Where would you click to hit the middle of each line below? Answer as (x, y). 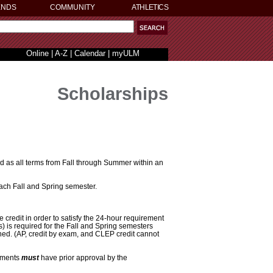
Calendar (90, 53)
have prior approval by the (83, 258)
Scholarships (113, 94)
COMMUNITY (73, 7)
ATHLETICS (150, 7)
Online (37, 53)
